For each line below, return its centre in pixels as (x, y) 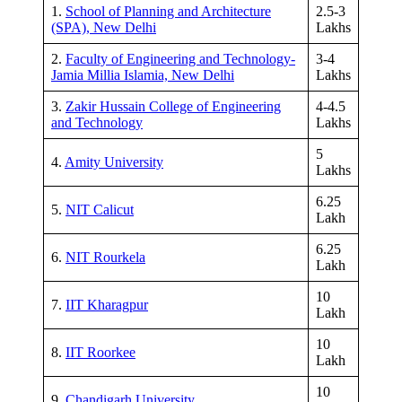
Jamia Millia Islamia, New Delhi (143, 74)
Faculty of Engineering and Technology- (180, 58)
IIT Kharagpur (107, 304)
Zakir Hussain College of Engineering (173, 106)
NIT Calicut (100, 209)
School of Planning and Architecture (168, 11)
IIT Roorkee (100, 352)
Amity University (114, 162)
